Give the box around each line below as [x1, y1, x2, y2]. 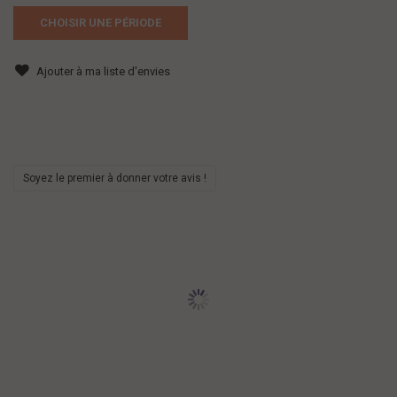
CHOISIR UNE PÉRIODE [40, 15, 161, 29]
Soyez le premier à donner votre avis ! [23, 171, 206, 184]
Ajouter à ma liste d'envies [34, 64, 170, 78]
